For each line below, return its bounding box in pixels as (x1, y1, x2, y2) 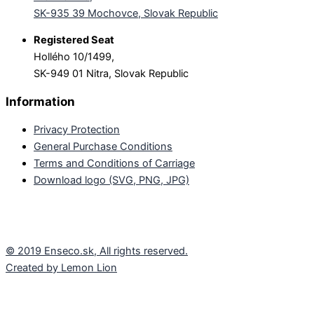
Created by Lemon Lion (6, 261, 117, 275)
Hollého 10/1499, (34, 50, 114, 64)
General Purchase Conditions (34, 140, 172, 153)
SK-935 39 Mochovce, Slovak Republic (34, 6, 218, 20)
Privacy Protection (34, 123, 120, 137)
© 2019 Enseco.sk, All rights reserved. (6, 245, 188, 258)
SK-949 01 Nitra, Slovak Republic (34, 67, 189, 81)
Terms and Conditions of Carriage (34, 157, 195, 170)
